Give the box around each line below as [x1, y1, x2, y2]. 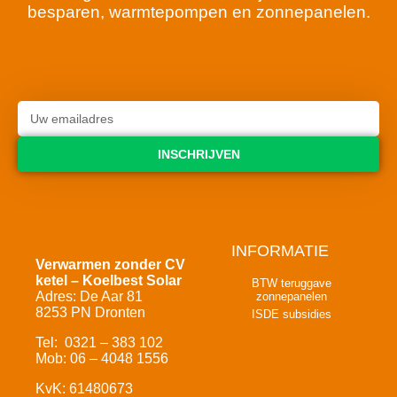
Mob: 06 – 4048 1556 [35, 351, 168, 367]
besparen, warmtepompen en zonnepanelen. [27, 3, 370, 22]
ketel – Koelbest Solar [35, 273, 182, 289]
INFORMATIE [231, 242, 329, 261]
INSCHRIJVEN [157, 147, 240, 162]
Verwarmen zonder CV [35, 257, 185, 273]
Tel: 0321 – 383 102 [35, 335, 163, 351]
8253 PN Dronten [35, 305, 145, 321]
